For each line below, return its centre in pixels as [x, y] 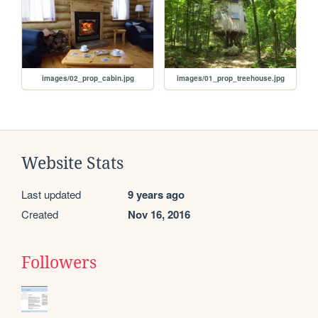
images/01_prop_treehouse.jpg [230, 78]
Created [40, 214]
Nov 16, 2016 [159, 214]
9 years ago [156, 194]
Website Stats [72, 163]
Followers [59, 262]
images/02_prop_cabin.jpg [88, 78]
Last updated [51, 194]
